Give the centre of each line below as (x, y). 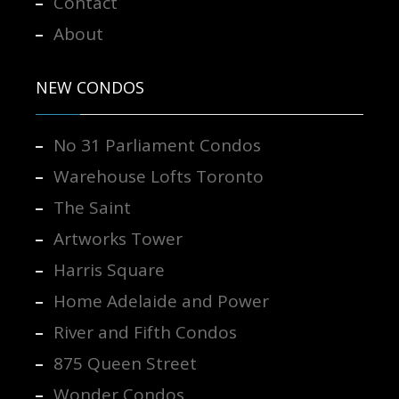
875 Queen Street (125, 363)
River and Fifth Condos (145, 332)
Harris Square (109, 269)
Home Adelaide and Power (161, 301)
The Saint (92, 207)
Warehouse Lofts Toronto (158, 176)
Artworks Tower (118, 238)
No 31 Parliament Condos (157, 145)
